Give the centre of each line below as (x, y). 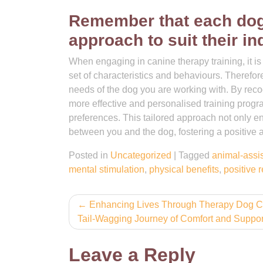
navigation (116, 227)
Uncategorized (141, 155)
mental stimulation (107, 169)
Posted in (90, 155)
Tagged (195, 155)
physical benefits (184, 169)
